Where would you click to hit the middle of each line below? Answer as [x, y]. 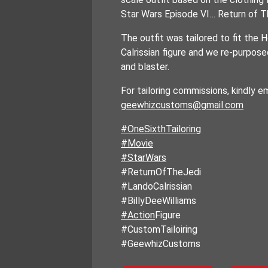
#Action [138, 215]
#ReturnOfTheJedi [161, 172]
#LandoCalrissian [156, 186]
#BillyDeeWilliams [159, 201]
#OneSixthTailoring [161, 129]
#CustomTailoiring [159, 229]
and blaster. [145, 67]
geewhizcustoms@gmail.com [182, 105]
